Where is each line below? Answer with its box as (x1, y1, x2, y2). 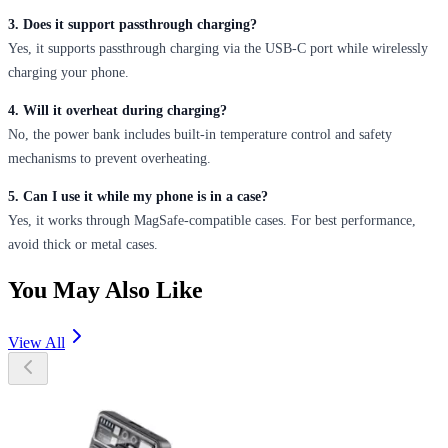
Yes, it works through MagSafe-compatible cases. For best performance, (8, 213, 416, 229)
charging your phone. (8, 65, 129, 81)
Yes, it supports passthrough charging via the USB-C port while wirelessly (8, 41, 428, 57)
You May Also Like (8, 277, 203, 304)
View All (8, 334, 65, 352)
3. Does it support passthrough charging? (8, 17, 257, 33)
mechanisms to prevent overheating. (8, 151, 211, 167)
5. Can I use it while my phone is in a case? (8, 189, 268, 205)
